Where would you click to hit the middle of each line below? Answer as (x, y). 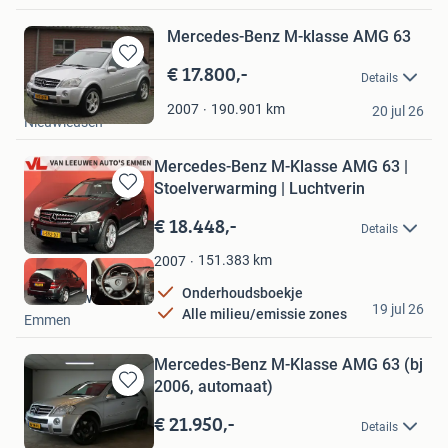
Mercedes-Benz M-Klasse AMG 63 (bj (288, 364)
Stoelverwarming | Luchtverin (259, 188)
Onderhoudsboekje (242, 293)
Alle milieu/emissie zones (264, 314)
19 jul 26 (398, 308)
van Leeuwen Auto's (86, 297)
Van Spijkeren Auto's (88, 99)
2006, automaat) (213, 386)
